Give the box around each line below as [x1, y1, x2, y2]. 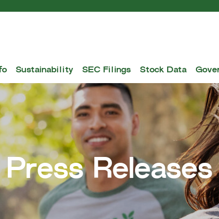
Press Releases [6, 156, 213, 186]
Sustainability [16, 66, 73, 75]
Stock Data [140, 66, 187, 75]
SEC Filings [82, 66, 131, 75]
